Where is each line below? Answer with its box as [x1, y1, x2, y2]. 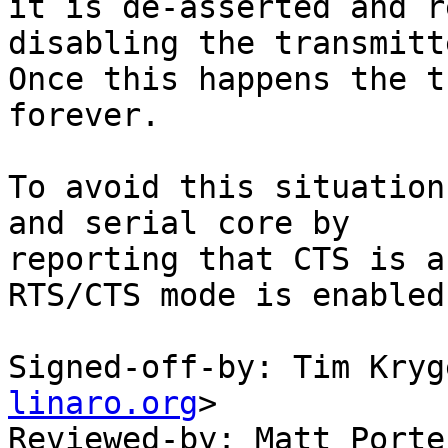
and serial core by [8, 205, 350, 242]
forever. [8, 97, 160, 134]
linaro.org [8, 385, 198, 422]
